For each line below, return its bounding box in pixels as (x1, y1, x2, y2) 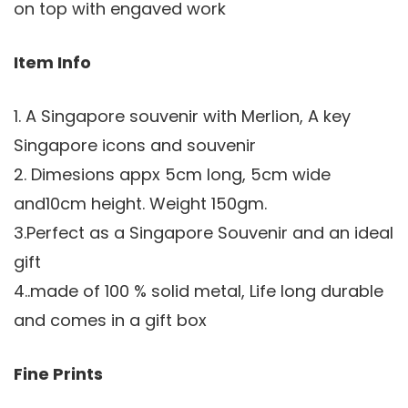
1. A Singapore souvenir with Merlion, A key (14, 104, 351, 127)
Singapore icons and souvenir (14, 133, 256, 157)
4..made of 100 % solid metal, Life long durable (14, 279, 383, 302)
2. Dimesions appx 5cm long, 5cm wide (14, 162, 331, 186)
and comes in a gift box (14, 308, 207, 331)
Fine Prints (14, 362, 103, 385)
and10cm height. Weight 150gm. (14, 191, 267, 215)
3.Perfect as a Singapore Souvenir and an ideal (14, 220, 393, 244)
